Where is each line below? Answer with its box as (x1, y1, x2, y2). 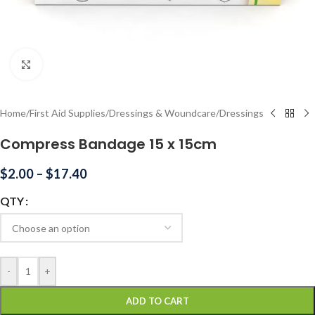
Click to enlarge (41, 58, 109, 70)
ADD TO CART (126, 295, 189, 307)
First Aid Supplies (30, 107, 105, 119)
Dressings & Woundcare (109, 107, 216, 119)
